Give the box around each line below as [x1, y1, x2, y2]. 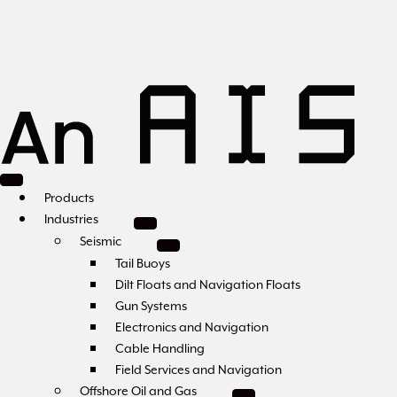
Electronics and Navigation [115, 319, 269, 335]
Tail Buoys [115, 255, 170, 271]
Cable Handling [115, 340, 205, 356]
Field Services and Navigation [115, 362, 282, 378]
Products [44, 190, 94, 206]
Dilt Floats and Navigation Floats [115, 276, 300, 292]
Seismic [80, 233, 121, 249]
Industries [44, 211, 98, 227]
